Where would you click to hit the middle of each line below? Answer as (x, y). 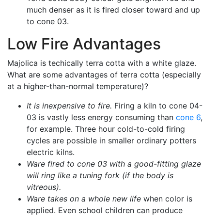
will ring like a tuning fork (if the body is (100, 175)
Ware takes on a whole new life (84, 199)
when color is (167, 199)
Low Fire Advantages (84, 44)
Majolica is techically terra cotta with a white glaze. (102, 63)
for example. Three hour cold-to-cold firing (106, 129)
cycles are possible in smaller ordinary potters (111, 140)
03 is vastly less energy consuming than (101, 117)
